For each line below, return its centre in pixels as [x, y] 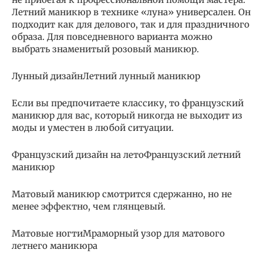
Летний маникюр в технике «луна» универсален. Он [131, 12]
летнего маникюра [55, 245]
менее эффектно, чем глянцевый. [89, 206]
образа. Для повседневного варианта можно [112, 36]
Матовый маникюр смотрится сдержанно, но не [122, 194]
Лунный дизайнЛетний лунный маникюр [106, 76]
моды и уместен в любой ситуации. [93, 127]
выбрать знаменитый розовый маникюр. [105, 49]
